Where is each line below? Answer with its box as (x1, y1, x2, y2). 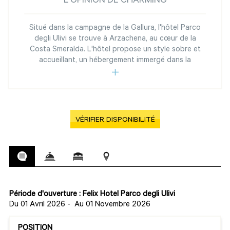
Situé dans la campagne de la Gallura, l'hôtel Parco (29, 24, 201, 33)
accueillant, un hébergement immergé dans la (39, 56, 191, 66)
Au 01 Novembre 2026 (74, 201, 150, 210)
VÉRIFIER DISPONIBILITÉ (75, 117, 155, 125)
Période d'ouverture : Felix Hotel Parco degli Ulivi (9, 190, 175, 200)
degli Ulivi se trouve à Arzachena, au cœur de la (34, 35, 196, 44)
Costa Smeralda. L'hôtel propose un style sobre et (29, 46, 201, 55)
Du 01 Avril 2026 (9, 201, 65, 210)
